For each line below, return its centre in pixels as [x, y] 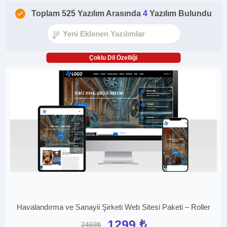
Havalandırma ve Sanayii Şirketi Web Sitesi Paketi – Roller [113, 207]
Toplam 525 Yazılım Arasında [87, 13]
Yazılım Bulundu [181, 13]
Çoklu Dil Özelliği [113, 58]
